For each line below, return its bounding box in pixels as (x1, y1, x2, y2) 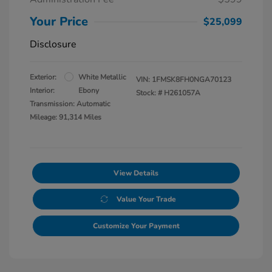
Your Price (30, 13, 88, 30)
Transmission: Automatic (30, 98, 110, 109)
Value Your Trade (116, 194, 176, 204)
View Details (114, 168, 158, 178)
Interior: (30, 85, 55, 95)
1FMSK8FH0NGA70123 (152, 74, 231, 84)
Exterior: (30, 72, 56, 82)
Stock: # (136, 87, 162, 98)
